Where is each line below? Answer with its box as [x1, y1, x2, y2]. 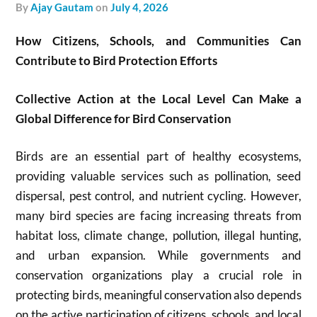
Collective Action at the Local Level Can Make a [16, 91, 301, 106]
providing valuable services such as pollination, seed [16, 168, 301, 183]
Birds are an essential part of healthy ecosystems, [16, 149, 301, 163]
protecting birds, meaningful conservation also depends [16, 287, 301, 302]
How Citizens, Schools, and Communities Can [16, 33, 301, 48]
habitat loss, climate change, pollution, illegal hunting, [16, 228, 301, 243]
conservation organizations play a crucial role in [16, 267, 301, 282]
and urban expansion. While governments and [16, 248, 301, 263]
